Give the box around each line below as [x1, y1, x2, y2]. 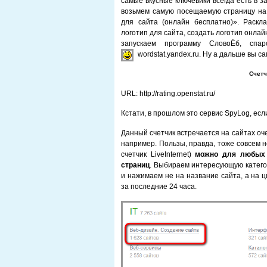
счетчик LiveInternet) [121, 150, 195, 159]
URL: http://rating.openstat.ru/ [121, 89, 215, 98]
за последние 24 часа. [121, 182, 197, 191]
